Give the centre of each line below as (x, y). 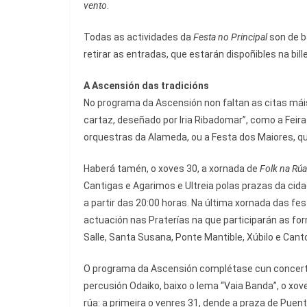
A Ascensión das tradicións (146, 86)
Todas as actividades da (138, 37)
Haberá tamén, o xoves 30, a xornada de (172, 169)
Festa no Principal (230, 37)
